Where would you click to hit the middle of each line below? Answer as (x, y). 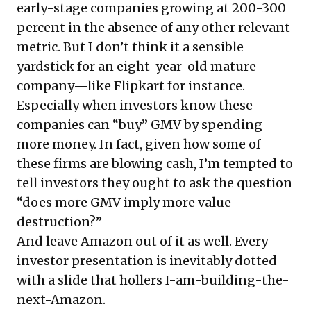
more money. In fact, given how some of (139, 144)
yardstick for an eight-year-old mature (136, 66)
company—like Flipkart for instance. (131, 85)
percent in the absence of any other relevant (153, 27)
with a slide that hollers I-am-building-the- (153, 280)
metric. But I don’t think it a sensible (130, 47)
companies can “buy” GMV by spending (140, 124)
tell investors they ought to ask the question (154, 183)
